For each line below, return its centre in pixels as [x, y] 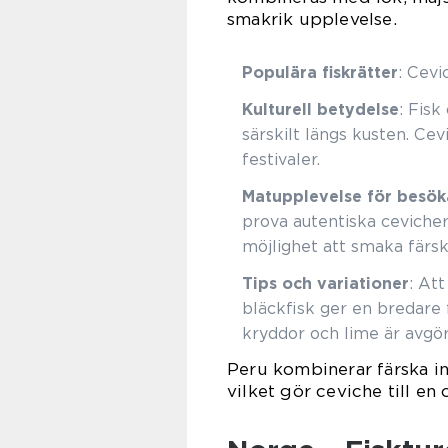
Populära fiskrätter [320, 72]
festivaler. [281, 159]
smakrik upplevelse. [312, 19]
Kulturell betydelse [320, 109]
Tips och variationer [325, 283]
